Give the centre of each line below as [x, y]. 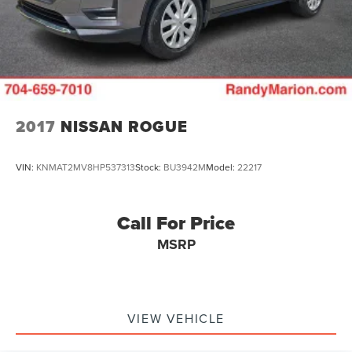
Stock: [149, 167]
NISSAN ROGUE [124, 126]
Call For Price [176, 223]
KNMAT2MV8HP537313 [86, 167]
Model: [222, 167]
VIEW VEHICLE [176, 318]
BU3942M [185, 167]
